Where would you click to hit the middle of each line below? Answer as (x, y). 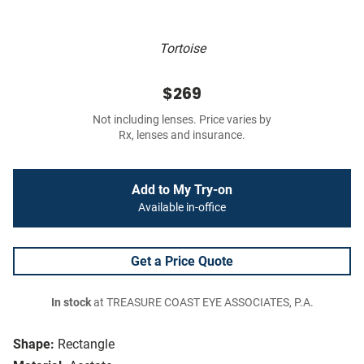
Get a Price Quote (182, 262)
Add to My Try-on (182, 190)
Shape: (34, 344)
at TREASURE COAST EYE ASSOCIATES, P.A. (202, 303)
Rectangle (86, 344)
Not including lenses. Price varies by (182, 120)
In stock (71, 303)
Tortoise (182, 49)
